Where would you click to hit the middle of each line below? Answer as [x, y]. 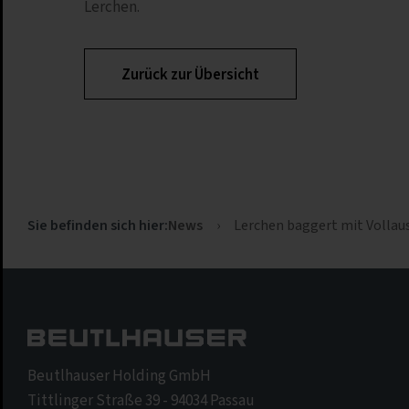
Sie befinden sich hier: [98, 226]
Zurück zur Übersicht [190, 75]
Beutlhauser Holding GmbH [119, 377]
